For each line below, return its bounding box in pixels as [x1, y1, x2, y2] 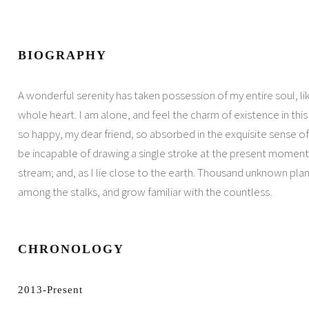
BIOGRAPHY [17, 48, 107, 62]
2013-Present [17, 284, 83, 295]
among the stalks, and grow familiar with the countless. [17, 184, 272, 199]
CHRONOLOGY [17, 242, 124, 256]
